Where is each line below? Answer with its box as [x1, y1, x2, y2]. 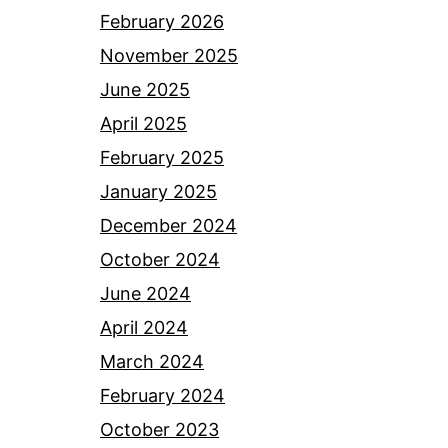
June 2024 [100, 283, 191, 305]
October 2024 [100, 249, 220, 271]
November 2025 [100, 45, 238, 67]
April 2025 [100, 113, 187, 135]
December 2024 [100, 215, 237, 237]
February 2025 [100, 147, 224, 169]
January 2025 [100, 181, 217, 203]
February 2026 [100, 11, 224, 33]
